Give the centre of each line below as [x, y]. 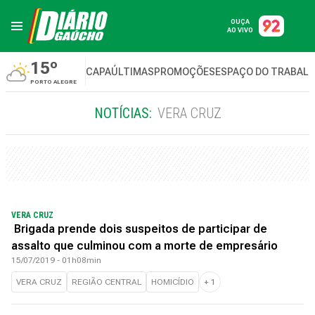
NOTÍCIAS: [123, 113]
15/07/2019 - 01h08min [56, 260]
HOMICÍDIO [173, 282]
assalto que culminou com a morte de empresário [144, 246]
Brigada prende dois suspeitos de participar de [139, 229]
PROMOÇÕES [185, 72]
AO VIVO [240, 30]
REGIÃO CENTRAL [107, 282]
